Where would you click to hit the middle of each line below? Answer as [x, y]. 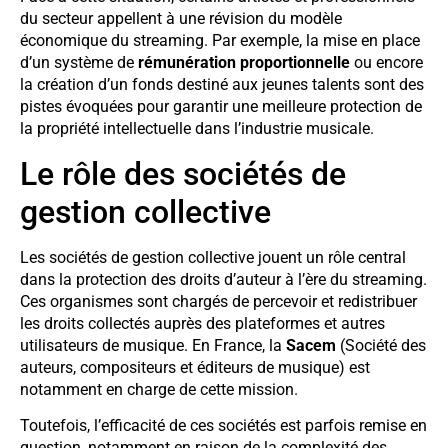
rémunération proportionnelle [244, 63]
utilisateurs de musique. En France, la [153, 345]
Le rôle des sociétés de [183, 173]
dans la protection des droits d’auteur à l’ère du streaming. [223, 279]
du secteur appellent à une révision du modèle [181, 19]
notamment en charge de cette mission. [159, 389]
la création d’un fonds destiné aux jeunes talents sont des [222, 85]
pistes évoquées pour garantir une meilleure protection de [221, 107]
